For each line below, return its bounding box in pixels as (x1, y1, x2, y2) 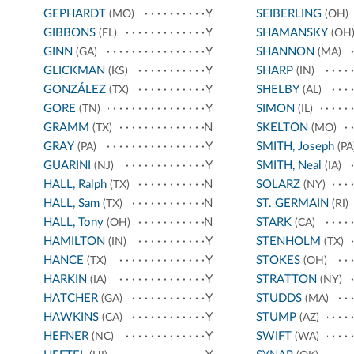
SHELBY (255, 84, 299, 96)
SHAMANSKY (255, 27, 328, 40)
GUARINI (43, 160, 91, 172)
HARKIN (43, 273, 87, 286)
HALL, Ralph (43, 179, 107, 191)
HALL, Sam (43, 198, 100, 210)
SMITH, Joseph (255, 141, 334, 153)
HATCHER (43, 292, 98, 305)
